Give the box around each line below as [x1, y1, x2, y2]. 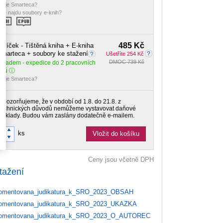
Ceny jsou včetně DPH [88, 156, 154, 164]
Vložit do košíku [92, 130, 139, 138]
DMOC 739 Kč [109, 59, 144, 65]
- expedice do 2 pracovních [22, 59, 96, 67]
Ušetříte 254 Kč [106, 51, 144, 57]
